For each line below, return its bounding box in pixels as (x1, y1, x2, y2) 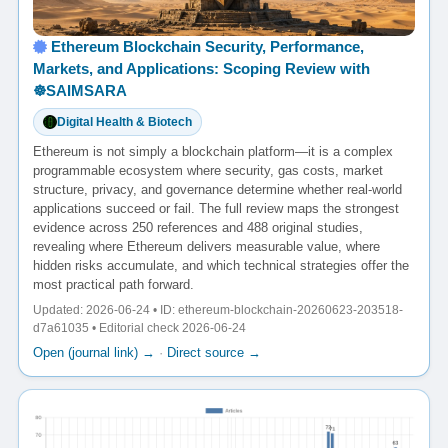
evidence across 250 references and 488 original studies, (33, 219, 363, 235)
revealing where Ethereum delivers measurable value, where (33, 238, 380, 254)
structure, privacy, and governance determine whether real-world (33, 181, 402, 197)
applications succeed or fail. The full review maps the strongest (33, 200, 399, 216)
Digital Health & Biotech (57, 114, 192, 129)
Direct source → (167, 344, 261, 360)
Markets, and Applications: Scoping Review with (33, 59, 370, 77)
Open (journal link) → (33, 344, 155, 360)
